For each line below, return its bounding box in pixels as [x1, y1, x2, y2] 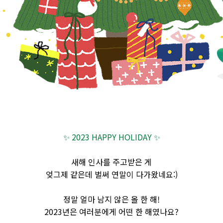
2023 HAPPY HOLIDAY [71, 131, 152, 143]
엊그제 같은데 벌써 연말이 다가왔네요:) [45, 168, 178, 180]
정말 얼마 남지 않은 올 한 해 [63, 193, 157, 205]
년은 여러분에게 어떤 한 [62, 206, 145, 218]
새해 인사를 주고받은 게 [71, 156, 152, 168]
